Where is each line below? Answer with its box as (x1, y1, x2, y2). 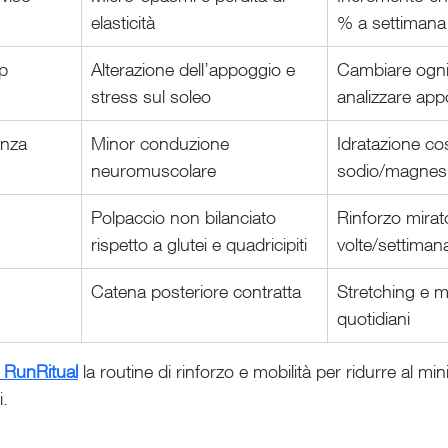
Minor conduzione (91, 132, 234, 155)
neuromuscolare (91, 159, 216, 182)
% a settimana (337, 11, 446, 34)
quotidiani (337, 307, 410, 330)
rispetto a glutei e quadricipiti (91, 233, 307, 256)
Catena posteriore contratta (91, 280, 301, 303)
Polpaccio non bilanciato (91, 206, 281, 229)
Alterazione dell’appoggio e (91, 58, 300, 81)
